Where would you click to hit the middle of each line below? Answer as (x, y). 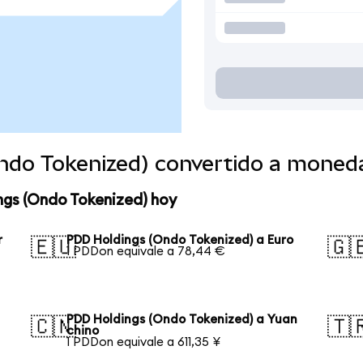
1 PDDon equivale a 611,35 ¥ (144, 342)
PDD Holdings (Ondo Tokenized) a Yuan (182, 319)
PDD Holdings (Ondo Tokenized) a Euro (180, 240)
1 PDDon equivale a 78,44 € (146, 251)
